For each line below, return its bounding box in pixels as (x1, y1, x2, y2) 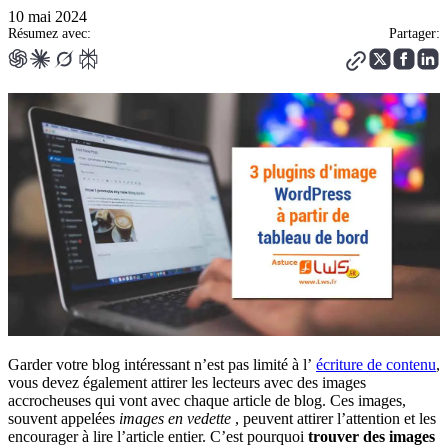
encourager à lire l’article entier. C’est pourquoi (8, 427, 304, 445)
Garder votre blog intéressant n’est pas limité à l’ (8, 355, 316, 373)
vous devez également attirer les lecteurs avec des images (8, 373, 366, 391)
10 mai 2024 (8, 8, 87, 26)
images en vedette (119, 409, 231, 427)
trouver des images (304, 427, 435, 445)
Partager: (389, 26, 440, 42)
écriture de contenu (316, 355, 436, 373)
